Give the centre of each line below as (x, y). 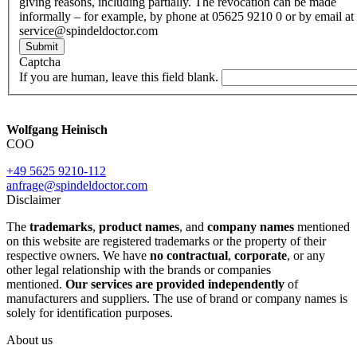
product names (139, 227)
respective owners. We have (78, 256)
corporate (261, 256)
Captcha (40, 62)
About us (29, 340)
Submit (42, 47)
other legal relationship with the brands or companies (139, 270)
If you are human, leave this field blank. (120, 77)
